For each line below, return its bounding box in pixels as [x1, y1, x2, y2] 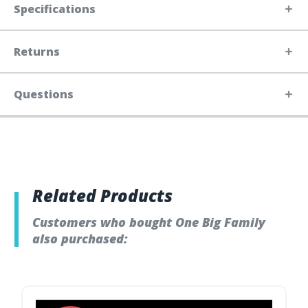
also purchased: [32, 230, 128, 247]
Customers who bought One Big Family [32, 214, 265, 231]
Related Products [32, 184, 173, 208]
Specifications [14, 1, 96, 17]
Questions [14, 87, 74, 102]
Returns [14, 44, 60, 60]
